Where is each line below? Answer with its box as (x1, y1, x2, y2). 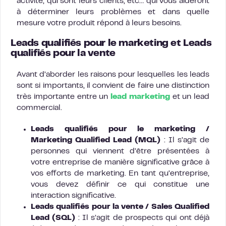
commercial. (17, 104, 62, 111)
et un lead (169, 93, 209, 100)
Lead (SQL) (31, 214, 76, 221)
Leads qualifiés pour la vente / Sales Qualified (31, 203, 209, 210)
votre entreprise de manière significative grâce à (31, 158, 209, 166)
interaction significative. (31, 192, 116, 199)
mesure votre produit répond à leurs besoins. (17, 19, 182, 27)
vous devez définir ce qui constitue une (31, 181, 209, 188)
